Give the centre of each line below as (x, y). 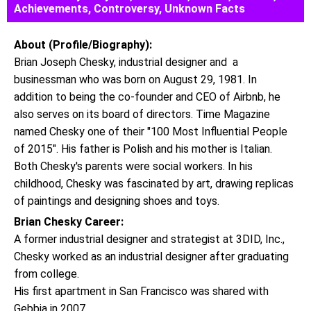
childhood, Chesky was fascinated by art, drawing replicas (154, 184)
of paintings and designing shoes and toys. (117, 201)
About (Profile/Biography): (83, 45)
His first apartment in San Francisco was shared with (141, 291)
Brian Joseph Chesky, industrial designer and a (126, 62)
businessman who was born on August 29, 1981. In (135, 79)
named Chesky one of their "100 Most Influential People (151, 132)
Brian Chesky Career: (69, 222)
